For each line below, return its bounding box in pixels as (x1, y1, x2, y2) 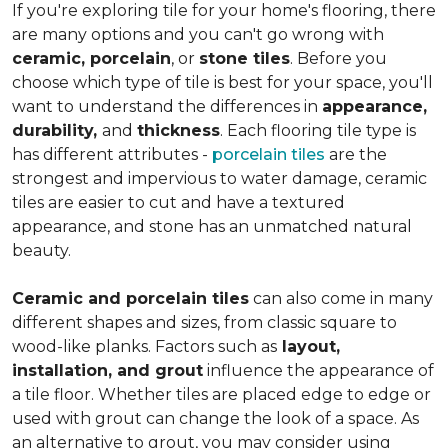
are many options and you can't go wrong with (12, 24, 384, 44)
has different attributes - (12, 144, 212, 164)
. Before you (290, 48, 387, 68)
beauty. (12, 240, 75, 260)
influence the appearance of (203, 360, 434, 380)
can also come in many (249, 288, 433, 308)
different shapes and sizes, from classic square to (12, 312, 397, 332)
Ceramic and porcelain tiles (12, 288, 249, 308)
